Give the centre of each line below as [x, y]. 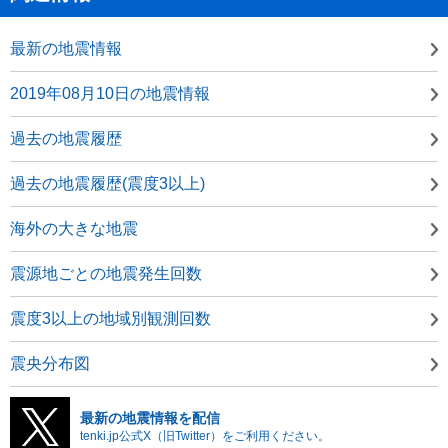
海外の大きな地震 [74, 228]
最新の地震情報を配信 [150, 417]
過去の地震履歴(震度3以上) [107, 183]
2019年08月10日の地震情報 [110, 93]
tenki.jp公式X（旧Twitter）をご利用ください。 [205, 435]
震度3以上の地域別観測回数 [110, 318]
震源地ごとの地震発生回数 [106, 273]
